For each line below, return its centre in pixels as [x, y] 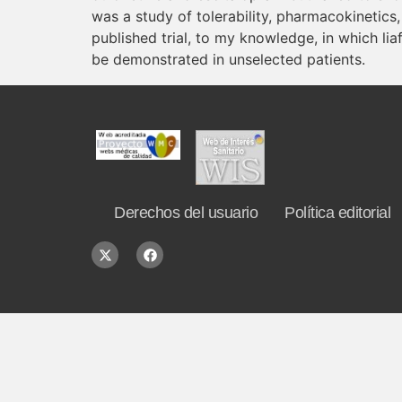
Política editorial [337, 213]
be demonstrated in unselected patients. [228, 59]
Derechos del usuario [186, 213]
